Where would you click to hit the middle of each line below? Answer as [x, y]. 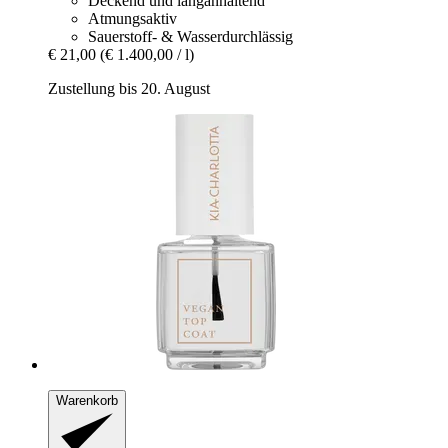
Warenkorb [87, 401]
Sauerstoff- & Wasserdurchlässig [190, 37]
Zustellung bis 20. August [129, 89]
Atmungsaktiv [132, 19]
